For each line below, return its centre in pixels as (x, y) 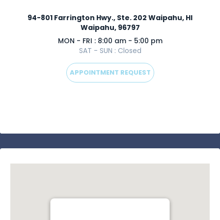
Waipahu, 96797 (110, 27)
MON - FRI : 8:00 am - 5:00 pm (110, 41)
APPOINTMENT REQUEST (110, 72)
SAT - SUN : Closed (110, 51)
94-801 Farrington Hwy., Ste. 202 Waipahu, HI (110, 18)
